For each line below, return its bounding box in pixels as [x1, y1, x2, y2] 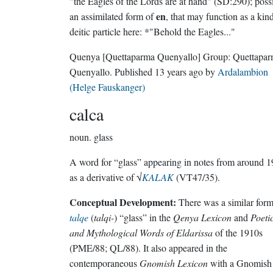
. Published [115, 65, 155, 78]
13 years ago [155, 65, 203, 78]
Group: [203, 50, 233, 63]
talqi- [94, 211, 114, 224]
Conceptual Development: [69, 195, 176, 209]
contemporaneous [69, 257, 140, 269]
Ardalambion [218, 65, 268, 78]
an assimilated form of [69, 10, 156, 23]
